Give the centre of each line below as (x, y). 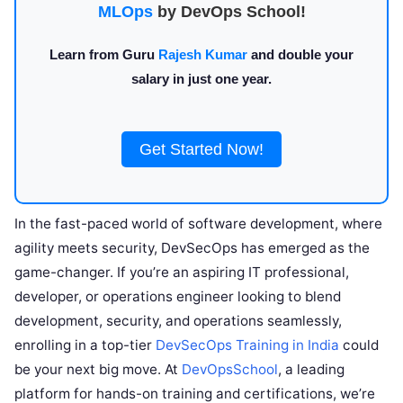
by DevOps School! (229, 12)
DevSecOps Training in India (247, 345)
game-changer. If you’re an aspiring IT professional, (182, 272)
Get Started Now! (201, 149)
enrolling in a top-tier (85, 345)
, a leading (311, 369)
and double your (300, 54)
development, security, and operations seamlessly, (178, 321)
